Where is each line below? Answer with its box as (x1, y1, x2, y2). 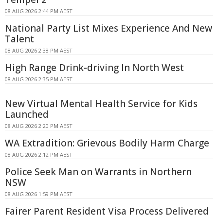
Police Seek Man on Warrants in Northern (5, 165, 192, 178)
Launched (5, 108, 49, 121)
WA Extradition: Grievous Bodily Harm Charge (5, 136, 209, 149)
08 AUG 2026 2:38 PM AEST (5, 46, 73, 54)
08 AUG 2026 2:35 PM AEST (5, 75, 73, 83)
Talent (5, 32, 34, 45)
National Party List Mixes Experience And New (5, 21, 212, 35)
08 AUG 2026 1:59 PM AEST (5, 190, 73, 198)
